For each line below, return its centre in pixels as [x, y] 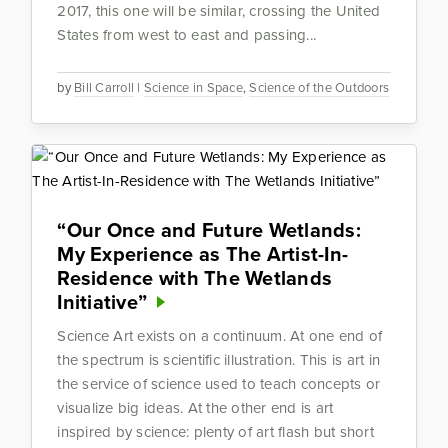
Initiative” [102, 302]
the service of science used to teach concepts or [219, 384]
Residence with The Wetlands [195, 278]
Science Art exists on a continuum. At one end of [220, 336]
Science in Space [193, 88]
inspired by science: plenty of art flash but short [215, 432]
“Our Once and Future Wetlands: [209, 230]
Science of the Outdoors [319, 88]
